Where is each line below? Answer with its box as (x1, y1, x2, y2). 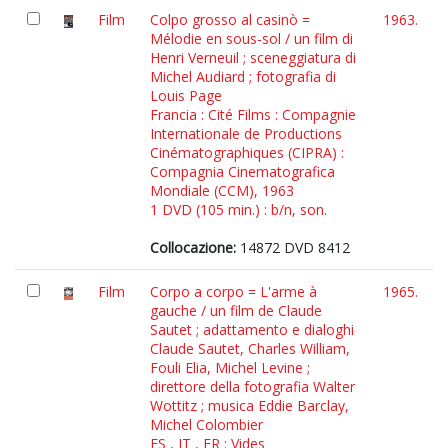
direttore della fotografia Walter (150, 377, 355, 396)
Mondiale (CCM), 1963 (150, 181, 294, 200)
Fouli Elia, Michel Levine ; (150, 358, 310, 377)
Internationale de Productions (150, 124, 342, 143)
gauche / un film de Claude (150, 301, 322, 320)
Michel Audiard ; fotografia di (150, 67, 336, 86)
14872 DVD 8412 (236, 238, 350, 257)
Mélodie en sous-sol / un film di (150, 29, 353, 48)
